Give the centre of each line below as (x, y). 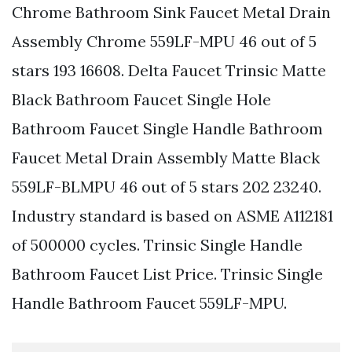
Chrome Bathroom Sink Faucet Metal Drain (171, 13)
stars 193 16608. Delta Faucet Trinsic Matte (169, 71)
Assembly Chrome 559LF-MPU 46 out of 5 (164, 42)
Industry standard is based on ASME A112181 (172, 216)
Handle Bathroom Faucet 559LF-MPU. (149, 303)
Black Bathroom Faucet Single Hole (141, 100)
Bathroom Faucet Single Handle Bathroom (167, 129)
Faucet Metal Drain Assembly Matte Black (166, 158)
